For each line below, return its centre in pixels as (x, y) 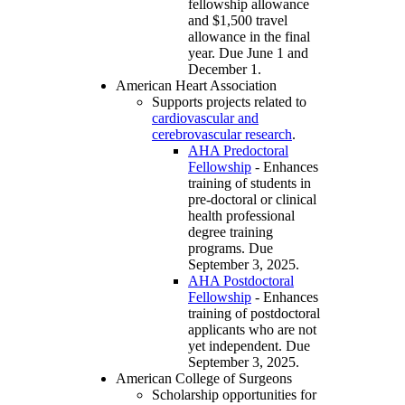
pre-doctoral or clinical (252, 199)
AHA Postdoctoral (241, 280)
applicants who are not (252, 329)
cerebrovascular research (222, 134)
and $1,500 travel (238, 20)
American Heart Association (196, 85)
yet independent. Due (249, 345)
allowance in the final (249, 36)
